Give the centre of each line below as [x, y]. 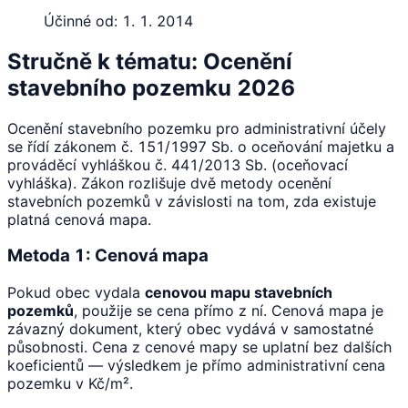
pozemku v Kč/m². [70, 383]
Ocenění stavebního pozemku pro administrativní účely [197, 128]
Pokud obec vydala [76, 292]
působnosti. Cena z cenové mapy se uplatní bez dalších [199, 347]
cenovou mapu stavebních [239, 292]
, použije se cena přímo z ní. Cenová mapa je [229, 310]
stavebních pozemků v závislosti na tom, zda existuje [192, 201]
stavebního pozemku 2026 [151, 87]
